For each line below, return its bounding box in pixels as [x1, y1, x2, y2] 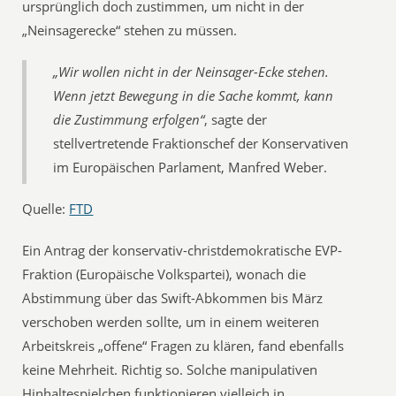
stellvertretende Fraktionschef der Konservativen [53, 134, 349, 152]
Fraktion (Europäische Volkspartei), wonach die [22, 265, 307, 283]
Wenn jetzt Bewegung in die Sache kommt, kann [53, 87, 334, 104]
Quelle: [22, 200, 70, 217]
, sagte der [204, 110, 268, 128]
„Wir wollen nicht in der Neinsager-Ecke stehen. [53, 63, 330, 80]
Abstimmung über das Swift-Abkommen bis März [22, 289, 324, 307]
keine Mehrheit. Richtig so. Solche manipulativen [22, 361, 318, 378]
